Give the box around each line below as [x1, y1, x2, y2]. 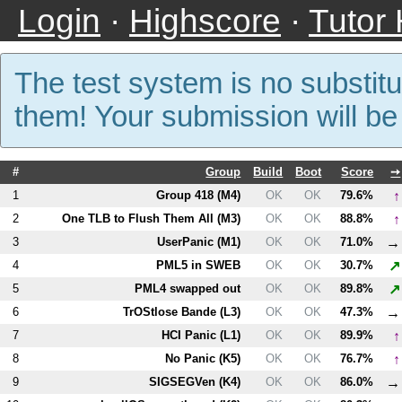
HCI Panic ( [162, 328, 224, 342]
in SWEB [188, 258, 241, 272]
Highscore [129, 2, 281, 39]
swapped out [166, 281, 241, 295]
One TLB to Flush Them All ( [62, 211, 222, 225]
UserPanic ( [157, 234, 222, 249]
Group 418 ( [156, 188, 222, 202]
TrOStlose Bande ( [123, 304, 224, 319]
